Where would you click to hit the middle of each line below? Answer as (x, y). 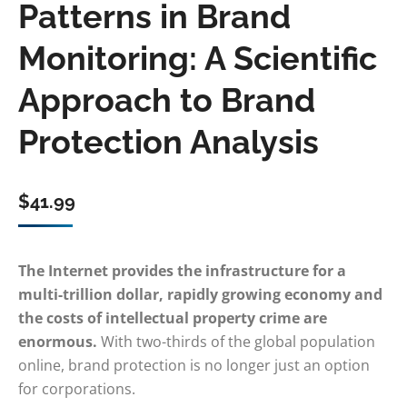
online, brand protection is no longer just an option (194, 365)
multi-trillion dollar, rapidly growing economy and (200, 294)
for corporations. (77, 389)
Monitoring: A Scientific (198, 58)
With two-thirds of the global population (236, 342)
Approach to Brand (167, 100)
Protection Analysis (169, 142)
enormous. (58, 342)
